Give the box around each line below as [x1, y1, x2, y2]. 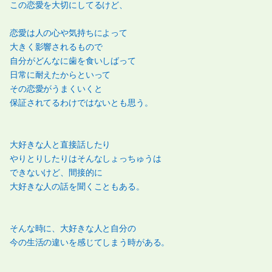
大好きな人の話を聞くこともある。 [10, 182, 144, 192]
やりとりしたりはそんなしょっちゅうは [10, 154, 161, 164]
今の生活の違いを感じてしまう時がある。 [10, 237, 170, 248]
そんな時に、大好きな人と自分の [10, 223, 136, 234]
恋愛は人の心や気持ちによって [10, 28, 128, 38]
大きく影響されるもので [10, 42, 103, 52]
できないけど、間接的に [10, 168, 103, 178]
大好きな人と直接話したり [10, 140, 111, 150]
